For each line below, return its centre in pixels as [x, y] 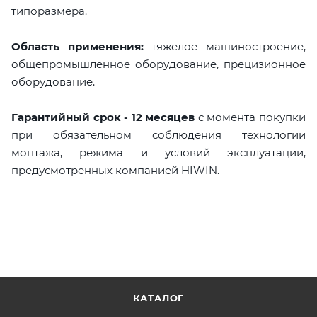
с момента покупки [250, 117]
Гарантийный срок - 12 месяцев [103, 117]
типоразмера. [49, 11]
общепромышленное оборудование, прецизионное [158, 64]
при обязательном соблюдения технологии [158, 135]
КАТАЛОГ [158, 298]
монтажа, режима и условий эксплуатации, [158, 153]
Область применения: [77, 47]
